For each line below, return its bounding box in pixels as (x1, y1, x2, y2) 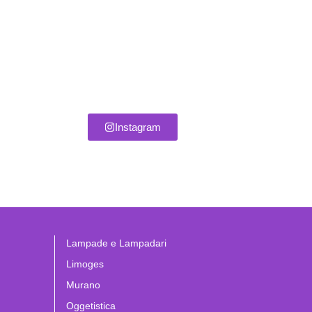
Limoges (65, 258, 104, 270)
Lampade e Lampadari (65, 237, 166, 249)
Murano (65, 279, 100, 290)
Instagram (115, 121, 162, 134)
